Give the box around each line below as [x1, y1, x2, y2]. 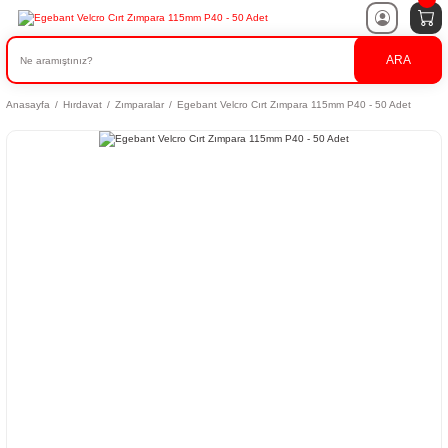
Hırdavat [63, 99, 102, 111]
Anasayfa [6, 99, 50, 111]
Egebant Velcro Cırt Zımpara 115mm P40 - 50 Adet [177, 99, 411, 111]
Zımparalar [115, 99, 164, 111]
